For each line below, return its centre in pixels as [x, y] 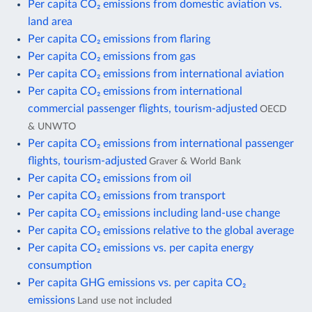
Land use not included [125, 300]
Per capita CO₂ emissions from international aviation [156, 73]
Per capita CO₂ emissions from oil [110, 178]
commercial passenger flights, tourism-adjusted [143, 108]
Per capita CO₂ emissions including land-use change [154, 213]
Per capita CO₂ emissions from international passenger [161, 143]
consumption [60, 265]
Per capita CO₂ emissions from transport [127, 195]
